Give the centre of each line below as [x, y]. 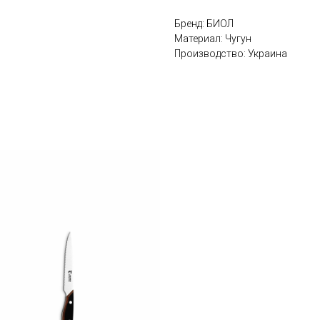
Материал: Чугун [213, 39]
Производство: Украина [231, 54]
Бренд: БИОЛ [204, 24]
